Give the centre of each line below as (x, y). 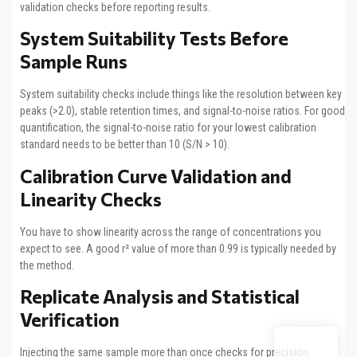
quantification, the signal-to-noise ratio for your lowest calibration (168, 128)
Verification (70, 320)
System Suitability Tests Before (154, 39)
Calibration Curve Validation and (156, 176)
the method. (47, 265)
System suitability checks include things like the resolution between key (181, 94)
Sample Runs (74, 62)
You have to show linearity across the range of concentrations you (171, 231)
